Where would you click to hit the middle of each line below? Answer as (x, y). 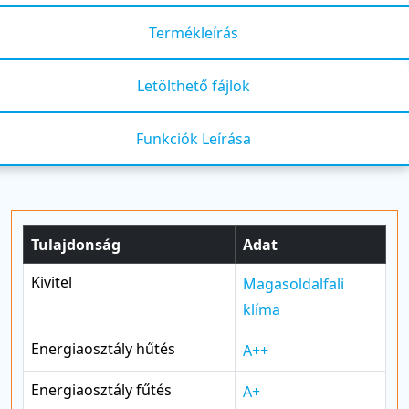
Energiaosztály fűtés (101, 389)
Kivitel (52, 282)
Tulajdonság (76, 244)
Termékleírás (194, 32)
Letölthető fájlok (194, 85)
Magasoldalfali (294, 283)
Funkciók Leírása (194, 138)
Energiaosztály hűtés (103, 348)
